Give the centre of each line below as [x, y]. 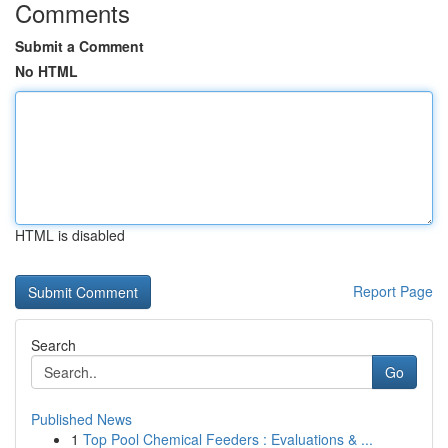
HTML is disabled [70, 235]
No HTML [46, 71]
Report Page [393, 291]
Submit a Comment [79, 46]
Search [53, 345]
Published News [81, 419]
